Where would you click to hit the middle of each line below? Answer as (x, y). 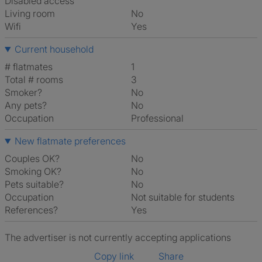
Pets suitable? (34, 184)
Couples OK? (32, 158)
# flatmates (29, 67)
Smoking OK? (33, 171)
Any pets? (26, 105)
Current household (54, 49)
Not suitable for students (186, 197)
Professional (160, 118)
